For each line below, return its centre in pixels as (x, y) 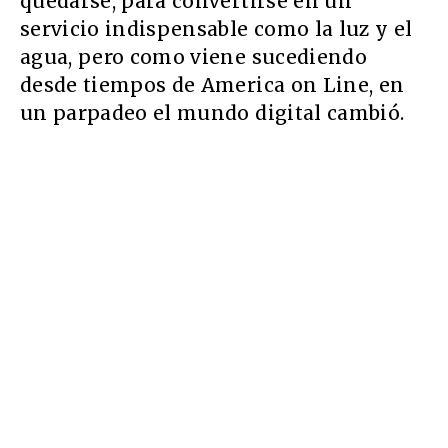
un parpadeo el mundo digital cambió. (212, 112)
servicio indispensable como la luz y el (216, 28)
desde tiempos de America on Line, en (212, 84)
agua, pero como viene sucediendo (193, 56)
